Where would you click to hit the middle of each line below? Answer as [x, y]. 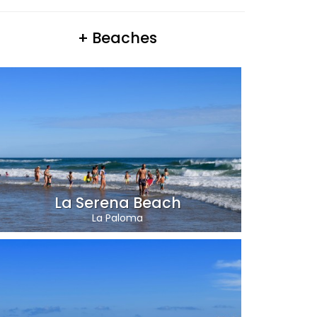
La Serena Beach [117, 202]
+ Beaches [117, 38]
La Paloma [117, 218]
